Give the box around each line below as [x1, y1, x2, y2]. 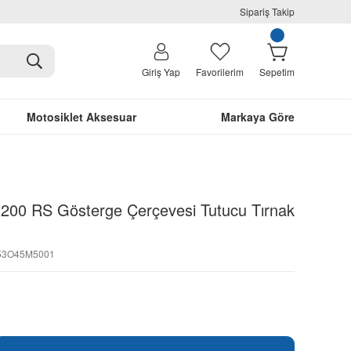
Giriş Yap [142, 65, 180, 78]
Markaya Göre [221, 109, 295, 125]
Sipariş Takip [240, 5, 295, 18]
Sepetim [259, 65, 295, 78]
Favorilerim [196, 65, 244, 78]
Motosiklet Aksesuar [26, 109, 136, 125]
